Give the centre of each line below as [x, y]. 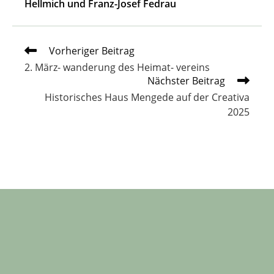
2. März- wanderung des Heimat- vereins [117, 68]
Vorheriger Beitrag [92, 51]
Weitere [40, 50]
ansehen [42, 73]
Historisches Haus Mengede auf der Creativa [147, 98]
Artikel [37, 62]
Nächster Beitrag [186, 81]
